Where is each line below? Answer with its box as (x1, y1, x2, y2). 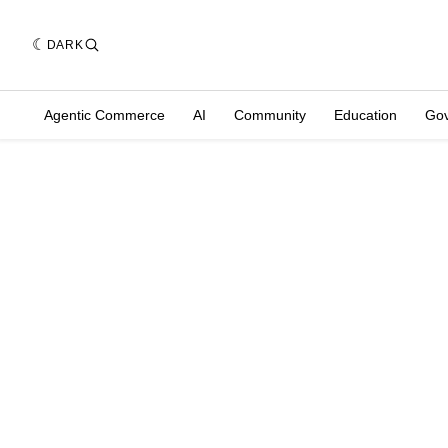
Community (234, 107, 306, 123)
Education (334, 107, 397, 123)
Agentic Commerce (44, 107, 165, 123)
